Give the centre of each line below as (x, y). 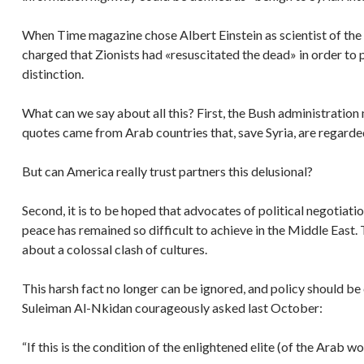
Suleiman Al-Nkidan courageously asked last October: (172, 307)
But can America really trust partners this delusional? (167, 171)
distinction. (53, 73)
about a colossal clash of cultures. (115, 249)
